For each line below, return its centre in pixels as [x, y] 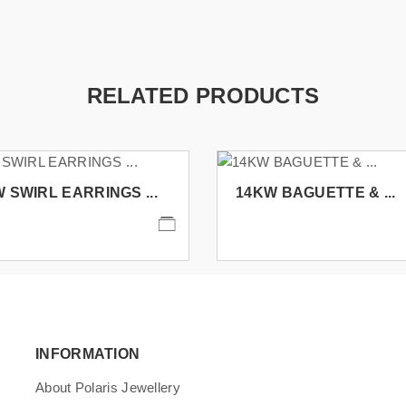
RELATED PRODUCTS [203, 95]
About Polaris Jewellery [108, 387]
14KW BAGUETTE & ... [316, 192]
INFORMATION [88, 353]
